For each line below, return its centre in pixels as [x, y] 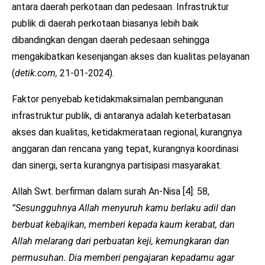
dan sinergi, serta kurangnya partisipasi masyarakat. [117, 165]
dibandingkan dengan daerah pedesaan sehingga [111, 40]
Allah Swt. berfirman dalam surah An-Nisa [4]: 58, [111, 191]
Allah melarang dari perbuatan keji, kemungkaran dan [121, 241]
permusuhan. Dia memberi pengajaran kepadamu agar [123, 257]
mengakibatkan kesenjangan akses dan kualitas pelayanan [131, 56]
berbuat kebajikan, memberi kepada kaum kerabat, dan [123, 224]
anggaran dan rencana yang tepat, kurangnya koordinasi [125, 148]
